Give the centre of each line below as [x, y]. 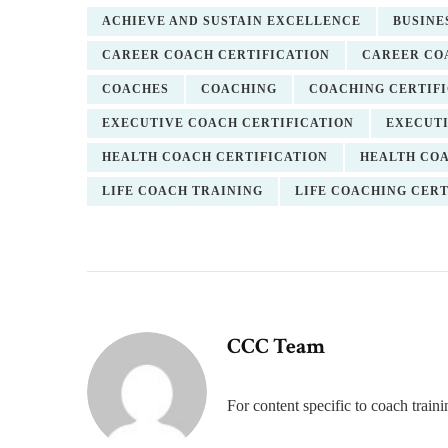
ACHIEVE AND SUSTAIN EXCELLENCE [231, 21]
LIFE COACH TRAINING [182, 191]
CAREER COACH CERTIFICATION [216, 55]
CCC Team [276, 346]
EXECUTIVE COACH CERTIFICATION [228, 123]
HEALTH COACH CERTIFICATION [215, 157]
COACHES [135, 89]
